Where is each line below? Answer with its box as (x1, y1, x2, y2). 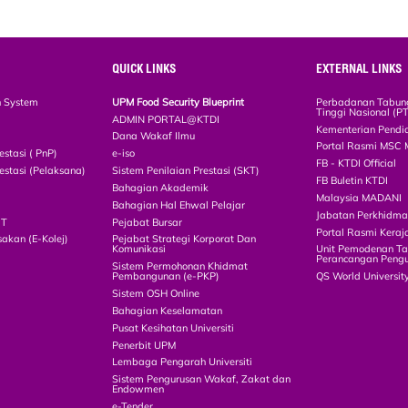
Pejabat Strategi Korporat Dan (112, 232, 257, 246)
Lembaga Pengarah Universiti (112, 355, 253, 369)
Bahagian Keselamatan (112, 303, 223, 317)
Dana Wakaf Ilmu (112, 129, 196, 143)
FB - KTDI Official (316, 157, 397, 170)
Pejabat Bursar (112, 215, 183, 229)
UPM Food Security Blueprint (112, 95, 245, 108)
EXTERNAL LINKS (316, 60, 403, 76)
